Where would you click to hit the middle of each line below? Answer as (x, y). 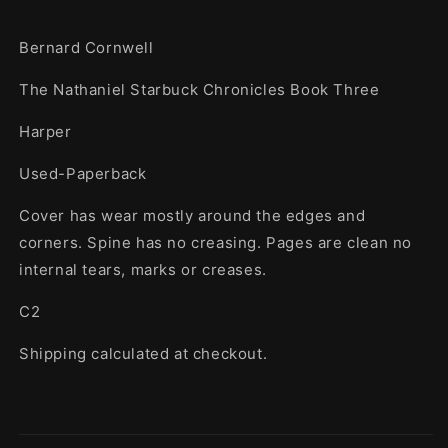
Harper (45, 131)
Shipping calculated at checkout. (143, 353)
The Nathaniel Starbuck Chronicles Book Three (199, 89)
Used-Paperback (83, 173)
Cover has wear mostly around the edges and (192, 215)
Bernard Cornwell (86, 47)
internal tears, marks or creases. (143, 269)
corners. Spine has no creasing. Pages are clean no (216, 242)
